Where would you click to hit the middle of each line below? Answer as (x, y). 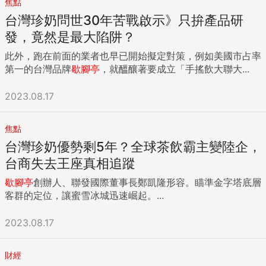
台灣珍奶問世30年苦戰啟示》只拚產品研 (124, 20)
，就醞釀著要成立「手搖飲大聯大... (175, 69)
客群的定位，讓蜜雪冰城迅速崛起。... (84, 195)
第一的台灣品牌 (38, 69)
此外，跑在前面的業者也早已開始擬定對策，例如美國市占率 (133, 56)
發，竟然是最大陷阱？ (70, 37)
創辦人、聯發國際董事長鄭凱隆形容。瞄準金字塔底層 (147, 182)
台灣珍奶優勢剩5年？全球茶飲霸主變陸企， (133, 146)
